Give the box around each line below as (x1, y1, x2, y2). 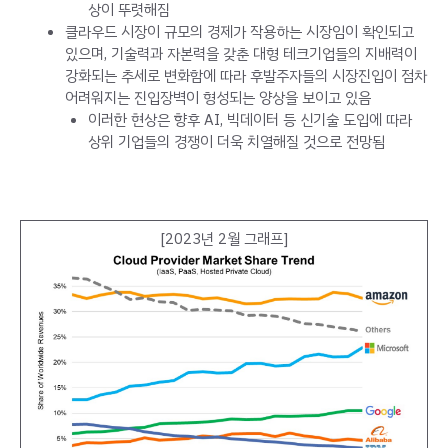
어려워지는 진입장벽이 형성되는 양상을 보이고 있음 (65, 86, 371, 109)
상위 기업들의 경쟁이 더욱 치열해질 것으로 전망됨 (87, 130, 385, 153)
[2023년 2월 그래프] (160, 227, 288, 250)
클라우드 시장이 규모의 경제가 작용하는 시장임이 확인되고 (65, 20, 414, 43)
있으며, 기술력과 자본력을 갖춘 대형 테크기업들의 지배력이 (65, 42, 417, 65)
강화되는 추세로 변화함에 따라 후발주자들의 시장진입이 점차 (65, 64, 427, 87)
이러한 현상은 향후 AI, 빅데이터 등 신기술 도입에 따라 (87, 108, 412, 131)
